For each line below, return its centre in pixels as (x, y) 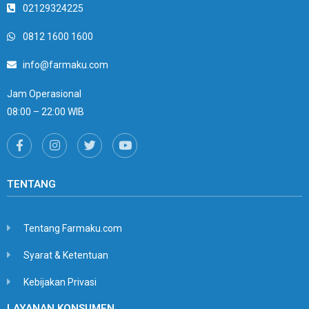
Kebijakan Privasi (60, 282)
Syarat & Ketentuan (66, 255)
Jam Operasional (44, 93)
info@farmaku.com (65, 64)
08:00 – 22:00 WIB (46, 111)
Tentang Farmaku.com (72, 228)
